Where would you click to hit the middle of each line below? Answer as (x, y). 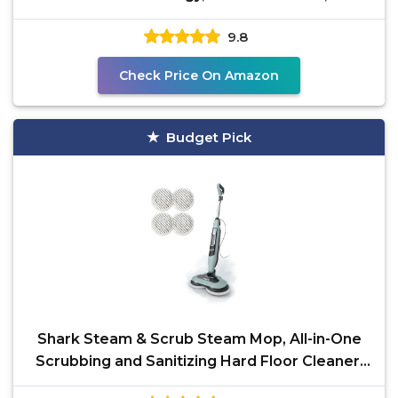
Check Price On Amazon (199, 76)
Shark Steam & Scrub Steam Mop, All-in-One (199, 339)
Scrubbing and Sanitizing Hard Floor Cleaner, (199, 361)
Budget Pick (209, 137)
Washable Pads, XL (199, 16)
